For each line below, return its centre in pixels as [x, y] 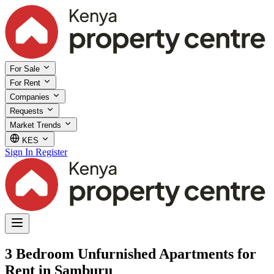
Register [51, 152]
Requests [28, 111]
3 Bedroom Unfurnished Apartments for [131, 254]
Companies [31, 97]
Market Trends [37, 125]
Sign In [19, 152]
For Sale [26, 68]
